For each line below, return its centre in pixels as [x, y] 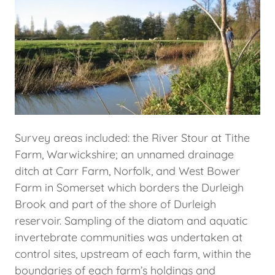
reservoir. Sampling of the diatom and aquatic [131, 221]
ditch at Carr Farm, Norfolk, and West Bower [127, 171]
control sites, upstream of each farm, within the [133, 254]
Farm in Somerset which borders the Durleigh [129, 188]
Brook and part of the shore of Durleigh [115, 204]
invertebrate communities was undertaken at [129, 238]
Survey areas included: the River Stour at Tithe [132, 138]
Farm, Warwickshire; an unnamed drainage [124, 155]
